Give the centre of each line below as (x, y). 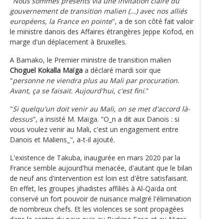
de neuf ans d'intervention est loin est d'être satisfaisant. (99, 178)
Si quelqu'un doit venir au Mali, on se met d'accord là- (101, 109)
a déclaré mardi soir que (122, 70)
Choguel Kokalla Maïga (46, 70)
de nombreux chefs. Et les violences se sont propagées (97, 209)
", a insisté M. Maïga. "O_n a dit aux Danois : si (106, 119)
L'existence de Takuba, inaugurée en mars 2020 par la (95, 157)
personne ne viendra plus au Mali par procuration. (96, 80)
